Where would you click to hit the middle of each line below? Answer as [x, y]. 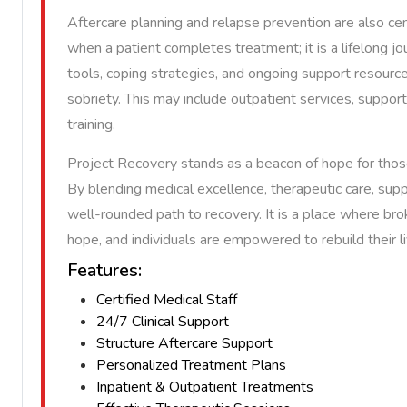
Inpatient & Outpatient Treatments [205, 387]
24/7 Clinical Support [163, 322]
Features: [104, 270]
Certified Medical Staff [167, 300]
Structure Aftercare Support [184, 343]
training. [91, 124]
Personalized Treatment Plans [191, 365]
